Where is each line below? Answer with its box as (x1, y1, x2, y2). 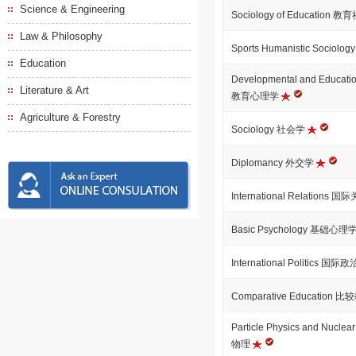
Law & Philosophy (20, 30, 103, 42)
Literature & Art (20, 84, 89, 96)
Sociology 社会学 (231, 124, 308, 135)
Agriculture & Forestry (20, 111, 121, 123)
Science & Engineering (20, 3, 125, 15)
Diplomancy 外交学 (231, 157, 316, 168)
